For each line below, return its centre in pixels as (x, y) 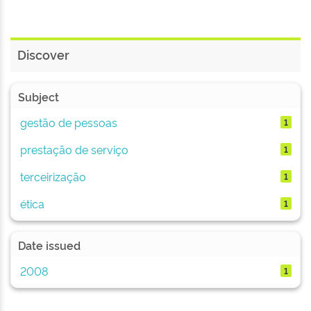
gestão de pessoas (68, 122)
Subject (39, 96)
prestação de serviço (74, 149)
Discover (43, 54)
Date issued (49, 245)
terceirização (53, 176)
